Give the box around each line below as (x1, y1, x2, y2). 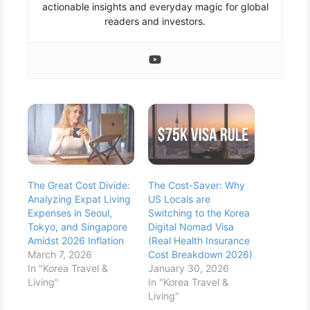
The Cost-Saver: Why (148, 179, 245, 191)
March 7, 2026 (28, 248, 92, 260)
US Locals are (148, 192, 210, 205)
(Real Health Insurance (148, 234, 250, 246)
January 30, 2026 (148, 262, 229, 274)
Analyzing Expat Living (28, 192, 131, 205)
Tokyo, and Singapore (28, 220, 127, 232)
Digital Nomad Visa (148, 220, 234, 232)
